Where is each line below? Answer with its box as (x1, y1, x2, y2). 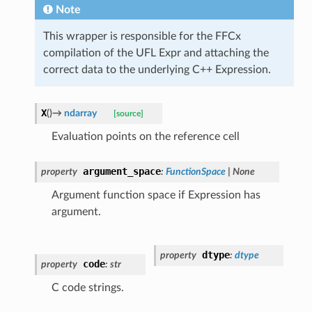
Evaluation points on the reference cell (51, 130, 240, 142)
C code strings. (51, 281, 124, 293)
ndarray (63, 107, 97, 118)
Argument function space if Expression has (51, 189, 260, 201)
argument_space (82, 165, 161, 177)
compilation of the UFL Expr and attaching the (42, 47, 269, 58)
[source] (113, 109, 143, 118)
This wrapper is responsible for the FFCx (42, 30, 241, 42)
